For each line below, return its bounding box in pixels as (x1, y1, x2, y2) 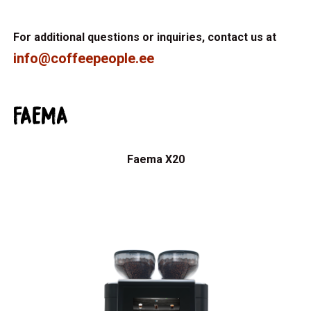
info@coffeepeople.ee (13, 50, 155, 67)
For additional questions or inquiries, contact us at (13, 31, 277, 44)
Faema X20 (126, 153, 185, 166)
